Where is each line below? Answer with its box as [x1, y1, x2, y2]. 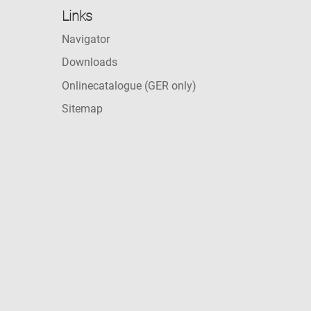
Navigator [62, 33, 110, 46]
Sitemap [62, 102, 103, 116]
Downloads [62, 56, 118, 69]
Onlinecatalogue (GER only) [62, 78, 197, 92]
